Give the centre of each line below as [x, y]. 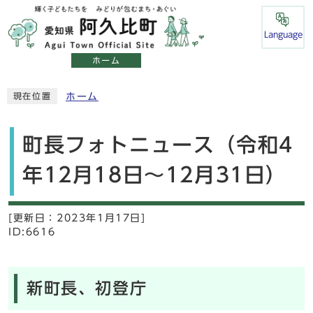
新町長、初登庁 [87, 288]
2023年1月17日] [101, 218]
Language [283, 34]
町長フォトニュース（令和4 [158, 144]
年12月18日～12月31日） [155, 174]
